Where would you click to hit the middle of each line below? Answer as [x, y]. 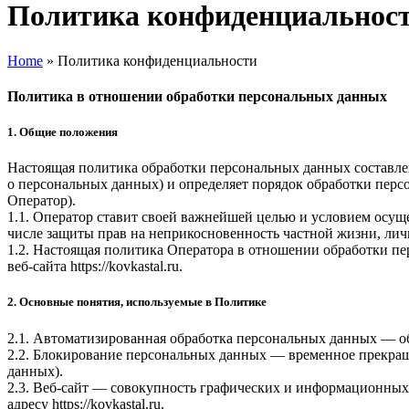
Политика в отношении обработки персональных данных [197, 96]
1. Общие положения [63, 132]
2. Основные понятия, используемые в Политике [137, 302]
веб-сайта [39, 267]
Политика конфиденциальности [157, 60]
